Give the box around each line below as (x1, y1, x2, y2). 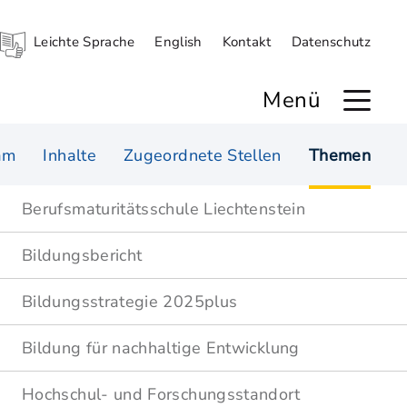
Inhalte (43, 144, 96, 166)
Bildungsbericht (22, 244, 143, 266)
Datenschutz (291, 33, 371, 51)
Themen (308, 144, 371, 166)
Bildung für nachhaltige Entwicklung (22, 337, 300, 359)
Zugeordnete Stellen (123, 144, 282, 166)
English (154, 33, 203, 51)
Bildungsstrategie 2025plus (22, 291, 238, 313)
